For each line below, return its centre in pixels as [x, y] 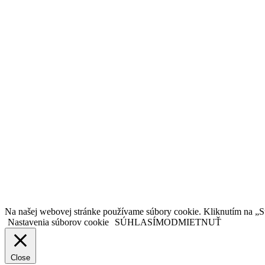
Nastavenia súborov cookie [58, 222]
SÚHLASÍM [139, 222]
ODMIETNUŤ [193, 222]
